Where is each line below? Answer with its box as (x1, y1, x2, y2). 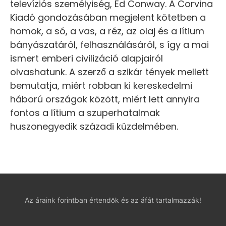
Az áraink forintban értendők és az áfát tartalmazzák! (25, 196, 201, 205)
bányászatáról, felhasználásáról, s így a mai (10, 38, 209, 51)
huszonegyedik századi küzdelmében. (10, 120, 178, 133)
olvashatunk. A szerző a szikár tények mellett (10, 66, 209, 79)
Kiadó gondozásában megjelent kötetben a (10, 11, 206, 24)
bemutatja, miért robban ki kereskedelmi (10, 79, 192, 92)
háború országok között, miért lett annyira (10, 93, 200, 106)
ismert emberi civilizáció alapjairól (10, 52, 163, 65)
